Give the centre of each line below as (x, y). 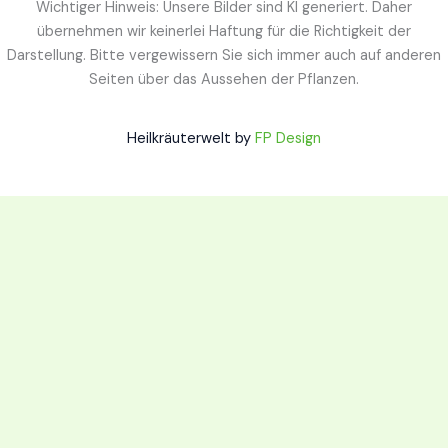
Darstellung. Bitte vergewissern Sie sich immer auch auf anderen (224, 55)
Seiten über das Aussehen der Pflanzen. (224, 79)
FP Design (288, 138)
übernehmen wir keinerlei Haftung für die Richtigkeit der (224, 31)
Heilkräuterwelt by (191, 138)
